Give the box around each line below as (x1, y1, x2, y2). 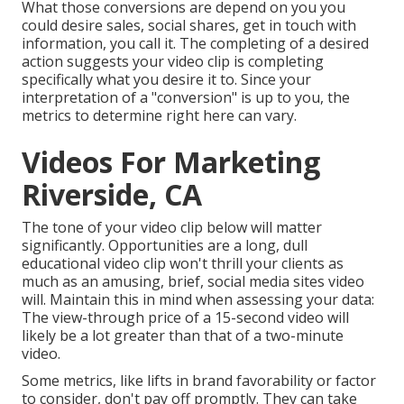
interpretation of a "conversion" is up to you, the (22, 87, 350, 108)
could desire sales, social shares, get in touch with (22, 15, 356, 36)
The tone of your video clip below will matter (22, 217, 322, 238)
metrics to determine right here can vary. (22, 106, 297, 126)
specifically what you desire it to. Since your (22, 69, 311, 90)
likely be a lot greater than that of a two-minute (22, 326, 344, 346)
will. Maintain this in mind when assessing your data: (22, 289, 374, 310)
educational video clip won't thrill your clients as (22, 253, 344, 274)
